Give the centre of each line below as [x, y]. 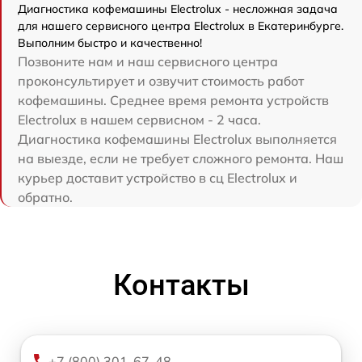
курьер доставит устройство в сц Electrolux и [158, 178]
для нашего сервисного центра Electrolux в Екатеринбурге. [181, 26]
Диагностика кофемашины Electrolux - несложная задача [178, 9]
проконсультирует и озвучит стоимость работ [161, 81]
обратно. [45, 197]
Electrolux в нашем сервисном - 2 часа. [139, 120]
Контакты [181, 285]
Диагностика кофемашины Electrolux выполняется [177, 139]
